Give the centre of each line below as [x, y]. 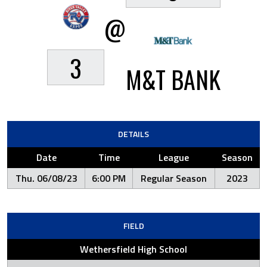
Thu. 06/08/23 [46, 178]
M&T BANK [173, 79]
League [174, 157]
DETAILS [133, 134]
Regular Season [174, 178]
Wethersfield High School [133, 249]
